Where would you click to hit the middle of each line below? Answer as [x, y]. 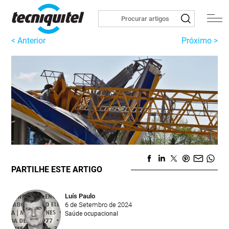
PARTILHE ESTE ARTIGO [57, 170]
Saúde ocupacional [92, 214]
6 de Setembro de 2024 [99, 205]
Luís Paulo [80, 196]
